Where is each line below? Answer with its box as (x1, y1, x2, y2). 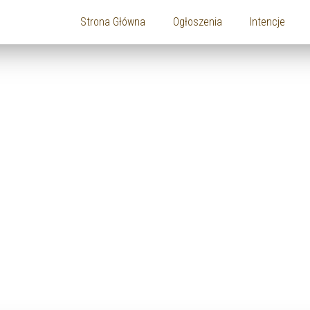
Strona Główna (80, 15, 145, 28)
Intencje (249, 15, 285, 28)
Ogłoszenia (172, 15, 222, 28)
